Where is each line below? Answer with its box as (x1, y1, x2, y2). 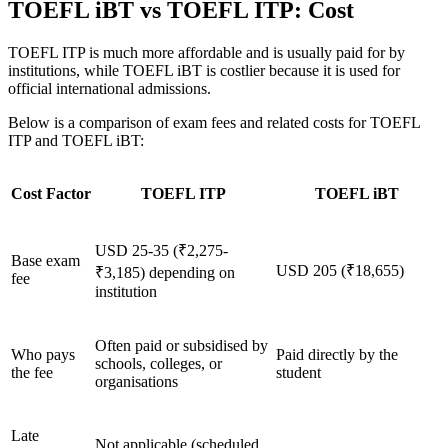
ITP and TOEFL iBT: (8, 131, 144, 149)
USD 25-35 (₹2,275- (95, 241, 228, 259)
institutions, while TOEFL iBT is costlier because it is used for (8, 61, 400, 79)
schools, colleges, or (95, 354, 222, 372)
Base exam (11, 251, 80, 269)
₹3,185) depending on (95, 263, 235, 281)
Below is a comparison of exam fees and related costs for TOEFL (8, 113, 420, 131)
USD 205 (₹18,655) (276, 261, 404, 279)
